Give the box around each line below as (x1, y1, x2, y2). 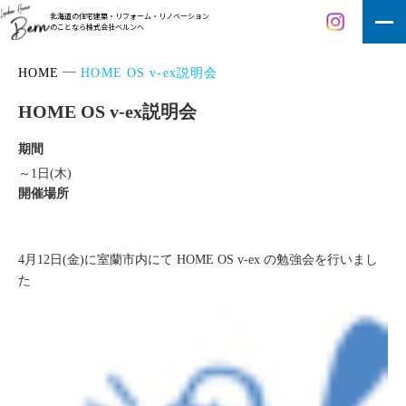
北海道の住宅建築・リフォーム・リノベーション (50, 11, 209, 21)
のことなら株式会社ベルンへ (50, 22, 144, 32)
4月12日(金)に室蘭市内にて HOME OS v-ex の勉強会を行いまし (18, 253, 378, 266)
